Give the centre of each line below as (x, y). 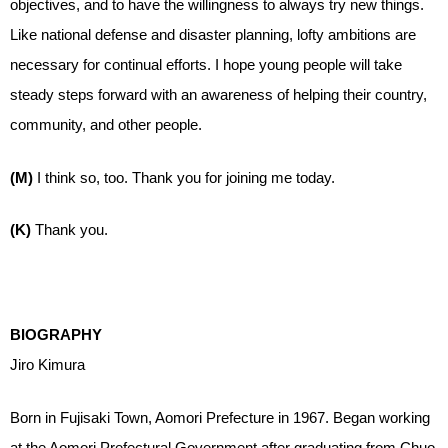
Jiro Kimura (47, 364)
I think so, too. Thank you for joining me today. (186, 177)
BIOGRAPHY (56, 334)
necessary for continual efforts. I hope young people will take (206, 64)
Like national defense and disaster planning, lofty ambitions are (213, 34)
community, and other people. (106, 124)
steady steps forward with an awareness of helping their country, (218, 94)
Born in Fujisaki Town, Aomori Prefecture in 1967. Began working (220, 417)
